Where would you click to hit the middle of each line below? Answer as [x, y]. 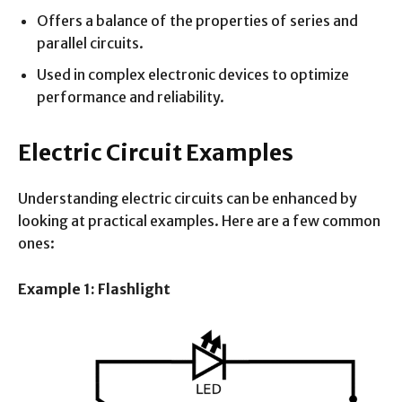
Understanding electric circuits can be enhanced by [188, 199]
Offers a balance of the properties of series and [197, 21]
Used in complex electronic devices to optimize [193, 75]
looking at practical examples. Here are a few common [199, 221]
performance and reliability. [131, 97]
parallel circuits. [90, 44]
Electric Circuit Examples [156, 153]
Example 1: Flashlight [94, 289]
